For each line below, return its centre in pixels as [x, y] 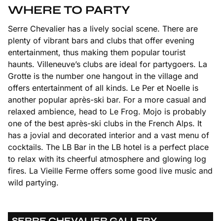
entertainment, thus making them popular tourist [97, 53]
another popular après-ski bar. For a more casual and [107, 100]
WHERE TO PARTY [69, 10]
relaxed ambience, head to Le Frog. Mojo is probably [107, 112]
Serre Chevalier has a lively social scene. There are [103, 29]
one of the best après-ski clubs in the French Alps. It [105, 124]
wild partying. [33, 183]
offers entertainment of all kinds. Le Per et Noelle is [103, 88]
